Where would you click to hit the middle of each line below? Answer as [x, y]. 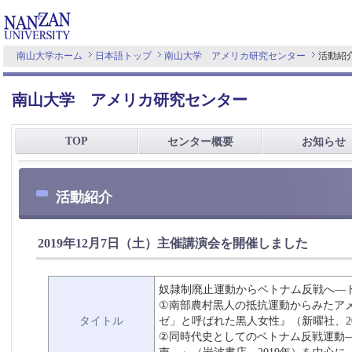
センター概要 [200, 142]
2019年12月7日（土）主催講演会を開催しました [173, 243]
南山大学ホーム [49, 56]
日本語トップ [123, 56]
